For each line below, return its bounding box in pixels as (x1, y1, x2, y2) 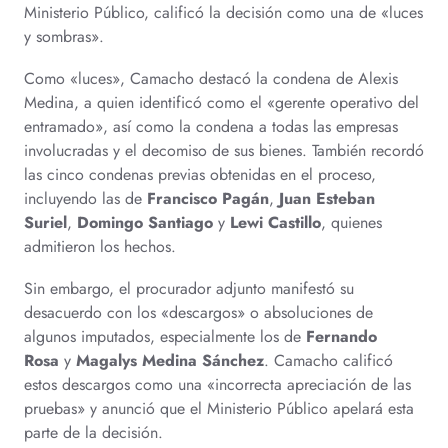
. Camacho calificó (264, 349, 393, 372)
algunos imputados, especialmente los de (24, 325, 306, 348)
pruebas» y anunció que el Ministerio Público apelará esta (24, 397, 414, 420)
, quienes (321, 211, 382, 234)
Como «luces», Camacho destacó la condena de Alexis (24, 67, 398, 90)
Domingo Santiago (77, 211, 213, 234)
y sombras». (24, 25, 104, 48)
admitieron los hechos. (24, 235, 176, 258)
